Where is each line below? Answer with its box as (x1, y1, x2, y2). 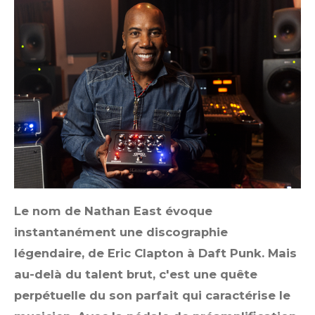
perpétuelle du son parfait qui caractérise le (14, 288, 290, 302)
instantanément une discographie (14, 224, 228, 239)
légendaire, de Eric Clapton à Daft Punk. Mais (14, 245, 297, 260)
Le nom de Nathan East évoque (14, 203, 212, 218)
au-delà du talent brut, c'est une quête (14, 266, 257, 281)
